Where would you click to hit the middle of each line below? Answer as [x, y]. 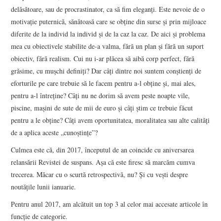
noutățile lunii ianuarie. [44, 187]
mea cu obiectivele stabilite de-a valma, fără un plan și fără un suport [108, 46]
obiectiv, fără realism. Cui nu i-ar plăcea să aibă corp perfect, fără [103, 59]
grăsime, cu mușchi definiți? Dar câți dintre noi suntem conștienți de [106, 71]
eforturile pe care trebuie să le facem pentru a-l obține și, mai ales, [104, 83]
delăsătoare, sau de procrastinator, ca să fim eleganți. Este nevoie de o [108, 9]
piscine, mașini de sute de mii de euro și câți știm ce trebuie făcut [102, 108]
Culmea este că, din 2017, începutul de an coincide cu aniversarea [103, 150]
